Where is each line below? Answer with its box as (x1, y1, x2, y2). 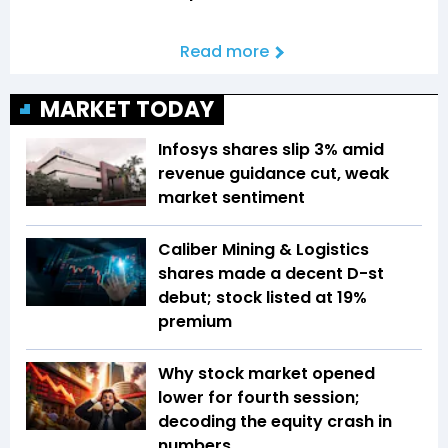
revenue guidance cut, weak (158, 162, 389, 186)
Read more (179, 40, 269, 64)
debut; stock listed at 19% (158, 286, 367, 310)
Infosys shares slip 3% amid (158, 138, 384, 162)
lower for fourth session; (158, 386, 360, 410)
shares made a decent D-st (158, 262, 384, 286)
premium (158, 310, 232, 334)
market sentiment (158, 186, 309, 210)
